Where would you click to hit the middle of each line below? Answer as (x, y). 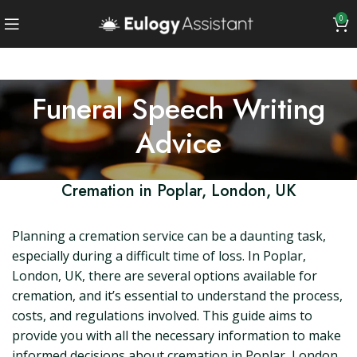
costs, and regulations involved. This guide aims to (162, 316)
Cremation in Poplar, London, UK (178, 191)
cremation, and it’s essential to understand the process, (177, 296)
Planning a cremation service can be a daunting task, (169, 236)
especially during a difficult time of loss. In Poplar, (159, 256)
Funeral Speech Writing (178, 109)
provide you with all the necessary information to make (177, 335)
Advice (178, 143)
